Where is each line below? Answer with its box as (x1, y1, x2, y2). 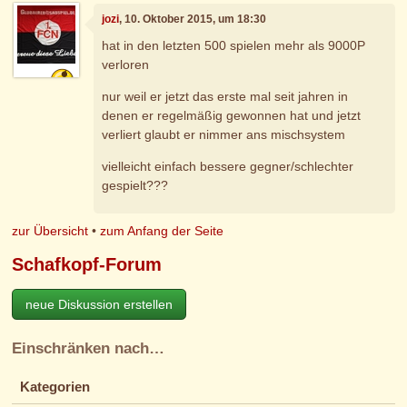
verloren (102, 57, 150, 73)
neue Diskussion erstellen (25, 296, 174, 312)
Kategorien (19, 379, 90, 394)
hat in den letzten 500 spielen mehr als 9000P (102, 38, 366, 54)
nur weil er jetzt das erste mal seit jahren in (102, 89, 349, 104)
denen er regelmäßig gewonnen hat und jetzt (102, 108, 362, 124)
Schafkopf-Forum (12, 254, 163, 275)
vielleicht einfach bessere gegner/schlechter (102, 159, 354, 174)
